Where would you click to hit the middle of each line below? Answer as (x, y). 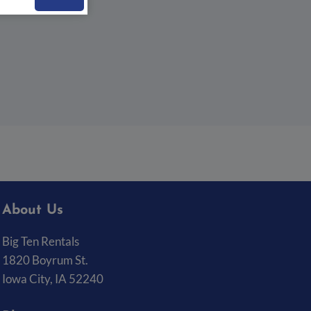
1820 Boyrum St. (45, 260)
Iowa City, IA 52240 (53, 279)
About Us (33, 211)
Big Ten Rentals (41, 242)
